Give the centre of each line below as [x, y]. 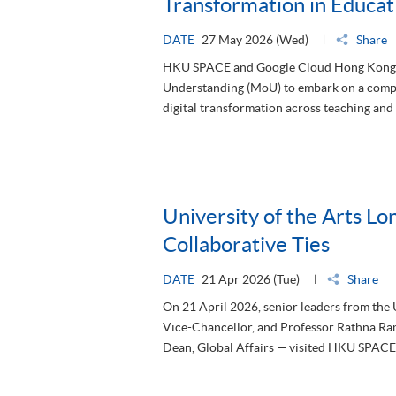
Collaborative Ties [246, 244]
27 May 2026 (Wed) [255, 39]
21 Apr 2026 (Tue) [251, 279]
